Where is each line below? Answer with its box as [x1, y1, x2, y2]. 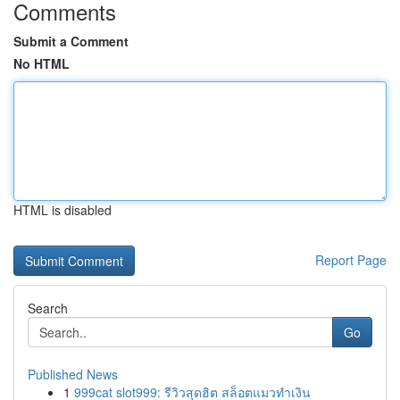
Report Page [315, 251, 387, 269]
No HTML [13, 54, 70, 72]
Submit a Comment [13, 32, 129, 50]
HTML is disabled [13, 201, 112, 219]
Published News [28, 365, 118, 383]
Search [28, 299, 68, 317]
